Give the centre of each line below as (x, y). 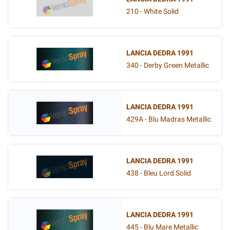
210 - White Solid (152, 11)
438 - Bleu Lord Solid (159, 173)
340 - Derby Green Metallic (168, 65)
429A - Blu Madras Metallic (169, 119)
